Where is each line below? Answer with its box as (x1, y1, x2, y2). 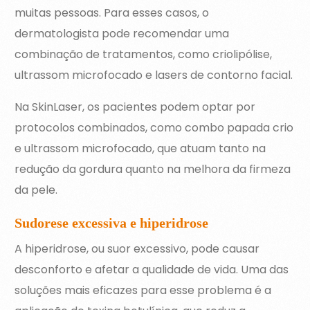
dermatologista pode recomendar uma (15, 26, 230, 42)
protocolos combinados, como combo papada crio (15, 120, 294, 136)
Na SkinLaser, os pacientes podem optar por (15, 99, 256, 116)
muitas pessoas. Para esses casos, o (15, 5, 210, 21)
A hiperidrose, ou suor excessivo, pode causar (15, 241, 260, 257)
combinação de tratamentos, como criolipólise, (15, 46, 273, 63)
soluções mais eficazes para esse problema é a (15, 282, 272, 299)
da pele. (15, 182, 58, 199)
